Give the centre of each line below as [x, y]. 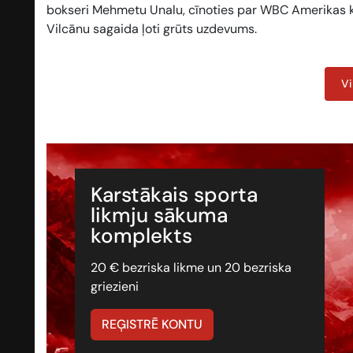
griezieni [115, 287]
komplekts [142, 236]
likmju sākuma [160, 216]
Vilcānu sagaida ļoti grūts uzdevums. [152, 28]
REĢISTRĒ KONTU [152, 325]
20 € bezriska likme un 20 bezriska [191, 268]
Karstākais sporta [175, 195]
